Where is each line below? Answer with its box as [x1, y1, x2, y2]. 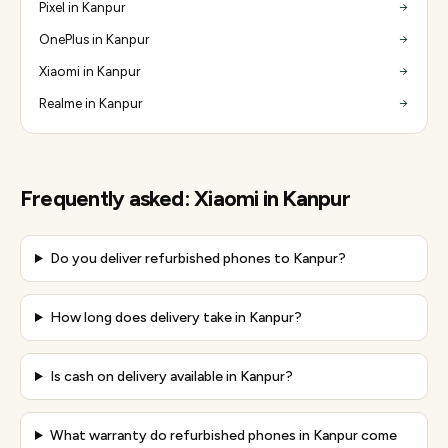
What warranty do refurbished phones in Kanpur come [49, 427, 397, 444]
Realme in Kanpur [39, 95, 142, 111]
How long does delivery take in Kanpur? [49, 309, 302, 326]
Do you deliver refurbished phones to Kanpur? [49, 250, 346, 267]
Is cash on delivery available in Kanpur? [49, 368, 293, 385]
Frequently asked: [20, 185, 195, 212]
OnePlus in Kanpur [39, 31, 149, 47]
